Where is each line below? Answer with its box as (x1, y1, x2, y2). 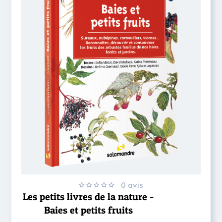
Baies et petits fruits (44, 204, 133, 216)
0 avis (121, 179, 143, 190)
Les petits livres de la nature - (23, 191, 154, 203)
